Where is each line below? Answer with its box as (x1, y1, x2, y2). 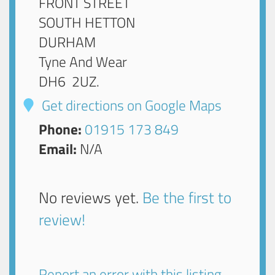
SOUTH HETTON (39, 12, 136, 34)
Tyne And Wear (39, 51, 128, 73)
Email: (39, 138, 77, 160)
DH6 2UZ (39, 71, 97, 93)
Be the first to (142, 185, 232, 210)
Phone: (39, 118, 82, 141)
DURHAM (39, 31, 96, 53)
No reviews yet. (39, 185, 143, 210)
